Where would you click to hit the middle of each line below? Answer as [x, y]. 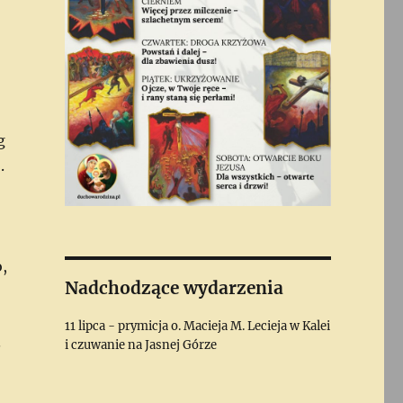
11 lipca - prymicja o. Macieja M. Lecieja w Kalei [197, 326]
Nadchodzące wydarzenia [174, 287]
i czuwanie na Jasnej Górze [140, 345]
